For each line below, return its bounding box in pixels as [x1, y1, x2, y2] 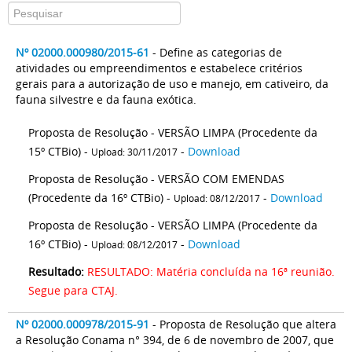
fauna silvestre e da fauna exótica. [16, 92, 200, 107]
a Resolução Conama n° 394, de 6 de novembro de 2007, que [16, 332, 334, 347]
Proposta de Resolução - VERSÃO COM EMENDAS [28, 171, 284, 186]
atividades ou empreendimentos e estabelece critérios [16, 60, 302, 75]
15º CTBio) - [28, 144, 91, 159]
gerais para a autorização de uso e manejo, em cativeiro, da [16, 76, 328, 91]
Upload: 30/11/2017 [91, 146, 178, 158]
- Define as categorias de [152, 45, 282, 60]
